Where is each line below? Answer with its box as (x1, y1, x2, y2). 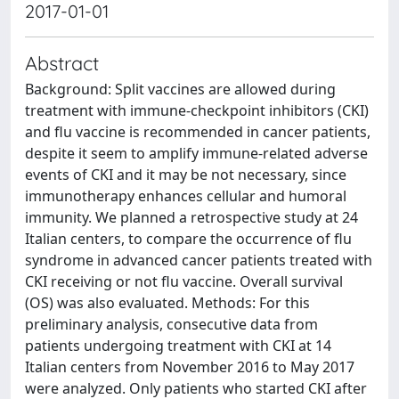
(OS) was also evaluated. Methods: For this (25, 293, 310, 313)
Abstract (25, 51, 99, 75)
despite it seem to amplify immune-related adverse (25, 143, 368, 163)
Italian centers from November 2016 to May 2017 (25, 357, 354, 377)
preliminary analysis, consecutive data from (25, 314, 318, 334)
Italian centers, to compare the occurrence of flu (25, 229, 352, 248)
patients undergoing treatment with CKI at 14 (25, 336, 331, 355)
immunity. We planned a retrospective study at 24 (25, 208, 358, 227)
